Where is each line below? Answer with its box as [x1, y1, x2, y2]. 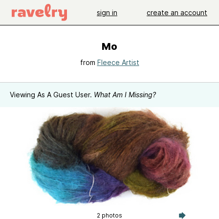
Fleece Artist [97, 58, 139, 66]
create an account [147, 8, 207, 17]
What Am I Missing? [94, 90, 156, 99]
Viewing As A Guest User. [10, 90, 94, 99]
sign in [97, 8, 117, 17]
